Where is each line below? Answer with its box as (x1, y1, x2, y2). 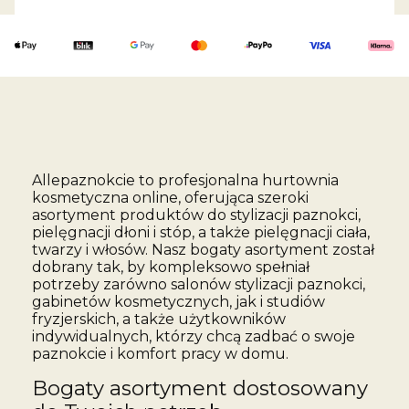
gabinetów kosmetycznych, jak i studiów (31, 292, 325, 310)
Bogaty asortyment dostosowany (31, 375, 368, 401)
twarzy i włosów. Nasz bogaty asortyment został (31, 240, 374, 258)
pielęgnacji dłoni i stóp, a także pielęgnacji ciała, (31, 223, 370, 241)
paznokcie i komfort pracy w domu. (31, 344, 288, 362)
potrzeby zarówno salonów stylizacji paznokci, (31, 275, 365, 293)
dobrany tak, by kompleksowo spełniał (31, 257, 309, 276)
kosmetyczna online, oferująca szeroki (31, 188, 309, 206)
